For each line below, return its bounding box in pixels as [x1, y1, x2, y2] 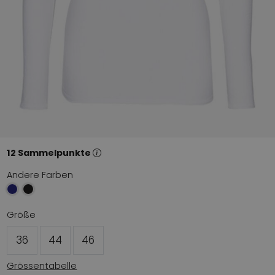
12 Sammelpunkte [7, 146, 93, 159]
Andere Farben [7, 168, 74, 181]
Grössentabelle [7, 259, 77, 272]
